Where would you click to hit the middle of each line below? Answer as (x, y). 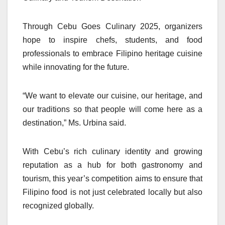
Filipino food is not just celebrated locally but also (113, 192)
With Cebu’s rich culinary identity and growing (113, 152)
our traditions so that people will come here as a (113, 109)
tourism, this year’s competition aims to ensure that (113, 179)
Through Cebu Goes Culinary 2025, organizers (113, 27)
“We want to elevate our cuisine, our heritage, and (113, 96)
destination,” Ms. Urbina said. (74, 123)
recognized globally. (58, 206)
